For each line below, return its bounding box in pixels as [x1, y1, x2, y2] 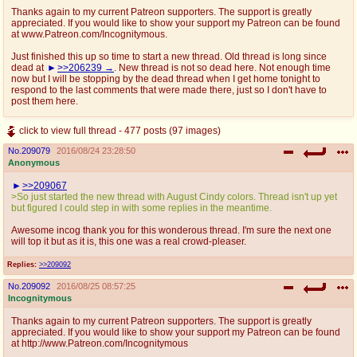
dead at [11, 62, 46, 73]
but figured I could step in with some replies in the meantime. [11, 202, 272, 213]
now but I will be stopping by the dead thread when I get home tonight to [11, 73, 320, 84]
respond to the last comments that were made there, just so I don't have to [11, 84, 327, 95]
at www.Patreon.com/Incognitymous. [11, 29, 167, 39]
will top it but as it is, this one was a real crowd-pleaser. [11, 236, 246, 246]
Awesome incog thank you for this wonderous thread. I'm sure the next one [11, 225, 331, 235]
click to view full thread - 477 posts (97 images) [19, 124, 221, 136]
